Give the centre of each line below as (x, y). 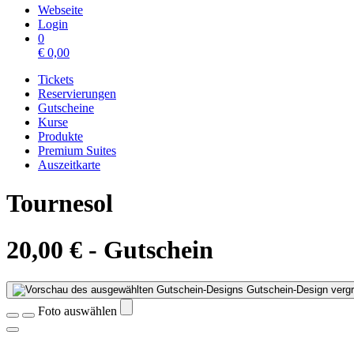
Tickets (56, 79)
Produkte (60, 136)
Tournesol (60, 203)
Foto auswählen (79, 311)
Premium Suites (77, 151)
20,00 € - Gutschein (110, 249)
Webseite (60, 10)
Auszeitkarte (69, 165)
